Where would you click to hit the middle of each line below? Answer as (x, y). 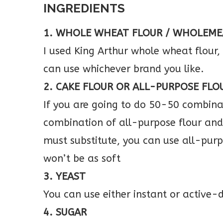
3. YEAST (64, 176)
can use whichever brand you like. (124, 69)
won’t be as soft (82, 159)
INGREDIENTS (84, 8)
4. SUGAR (65, 212)
